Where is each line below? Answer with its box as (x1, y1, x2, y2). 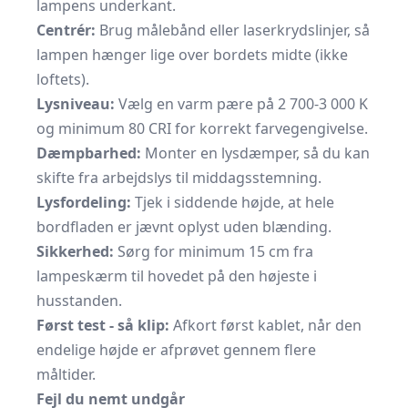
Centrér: (36, 20, 96, 41)
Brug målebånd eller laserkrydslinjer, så (96, 20, 370, 41)
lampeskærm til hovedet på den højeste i (36, 266, 317, 287)
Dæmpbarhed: (36, 143, 141, 164)
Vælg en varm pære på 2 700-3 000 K (115, 94, 368, 115)
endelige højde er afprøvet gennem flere (36, 340, 316, 361)
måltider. (36, 364, 96, 385)
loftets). (36, 69, 89, 90)
